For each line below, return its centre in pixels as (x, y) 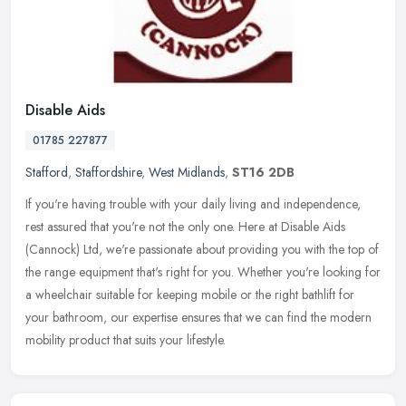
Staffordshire (108, 172)
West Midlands (187, 172)
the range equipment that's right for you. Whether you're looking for (203, 271)
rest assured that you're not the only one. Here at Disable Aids (185, 226)
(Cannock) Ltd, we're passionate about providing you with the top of (202, 249)
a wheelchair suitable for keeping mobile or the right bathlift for (190, 294)
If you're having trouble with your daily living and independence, (193, 203)
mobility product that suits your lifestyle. (126, 339)
